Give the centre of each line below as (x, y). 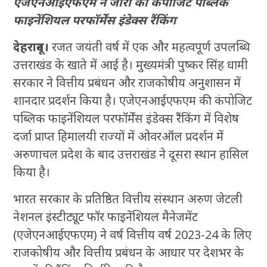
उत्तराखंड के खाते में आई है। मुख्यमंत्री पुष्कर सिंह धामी (131, 64)
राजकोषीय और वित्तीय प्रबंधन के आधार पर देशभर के (129, 252)
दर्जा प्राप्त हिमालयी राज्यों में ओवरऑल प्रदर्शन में (119, 136)
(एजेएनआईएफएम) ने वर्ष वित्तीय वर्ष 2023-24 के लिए (133, 234)
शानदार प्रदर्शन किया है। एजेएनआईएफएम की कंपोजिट (133, 100)
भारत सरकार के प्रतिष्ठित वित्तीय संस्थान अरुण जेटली (128, 198)
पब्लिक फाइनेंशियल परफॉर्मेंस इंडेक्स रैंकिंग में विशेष (126, 118)
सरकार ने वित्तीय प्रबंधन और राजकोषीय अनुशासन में (127, 82)
